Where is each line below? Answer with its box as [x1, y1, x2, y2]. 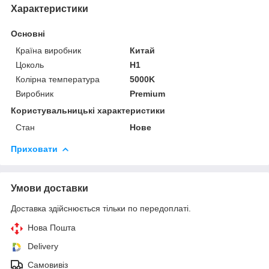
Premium [130, 88, 166, 98]
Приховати [11, 144, 58, 154]
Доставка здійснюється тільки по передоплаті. [11, 203, 191, 213]
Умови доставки [11, 183, 88, 193]
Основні [11, 28, 45, 38]
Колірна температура [16, 74, 100, 84]
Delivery [28, 241, 58, 251]
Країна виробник [16, 45, 81, 55]
